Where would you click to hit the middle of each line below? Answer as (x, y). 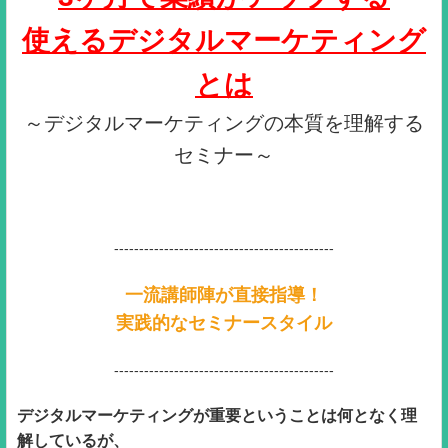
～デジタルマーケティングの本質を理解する (224, 122)
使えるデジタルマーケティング (224, 40)
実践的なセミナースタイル (224, 322)
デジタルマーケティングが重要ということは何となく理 (217, 415)
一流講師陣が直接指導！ (224, 294)
